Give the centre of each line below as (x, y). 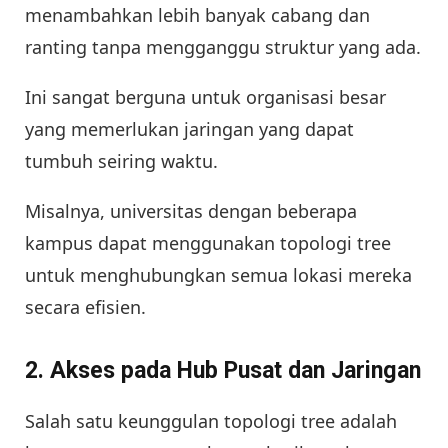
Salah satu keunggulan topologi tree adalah (211, 421)
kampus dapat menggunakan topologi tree (208, 242)
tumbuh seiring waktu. (121, 160)
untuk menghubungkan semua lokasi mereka (218, 274)
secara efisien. (85, 306)
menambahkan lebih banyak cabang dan (197, 14)
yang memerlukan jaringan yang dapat (189, 128)
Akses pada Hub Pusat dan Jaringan (235, 371)
